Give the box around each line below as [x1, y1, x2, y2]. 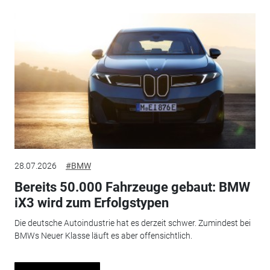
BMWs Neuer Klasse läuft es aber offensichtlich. [14, 231, 192, 241]
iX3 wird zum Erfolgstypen [14, 195, 169, 210]
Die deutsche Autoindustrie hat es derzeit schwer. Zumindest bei [14, 218, 251, 228]
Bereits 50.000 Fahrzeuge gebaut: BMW [14, 179, 250, 195]
